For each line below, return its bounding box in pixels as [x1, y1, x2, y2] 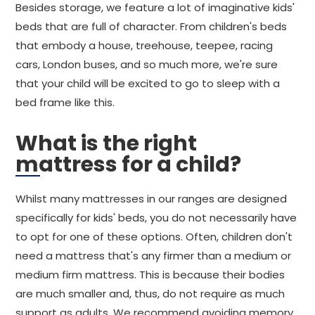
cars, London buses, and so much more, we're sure [15, 57, 278, 72]
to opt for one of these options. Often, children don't [15, 229, 292, 244]
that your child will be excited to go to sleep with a [15, 76, 280, 91]
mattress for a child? [15, 150, 241, 179]
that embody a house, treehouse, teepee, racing [15, 38, 273, 53]
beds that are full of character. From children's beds [15, 19, 287, 34]
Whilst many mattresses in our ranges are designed [15, 191, 287, 206]
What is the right [15, 129, 197, 158]
